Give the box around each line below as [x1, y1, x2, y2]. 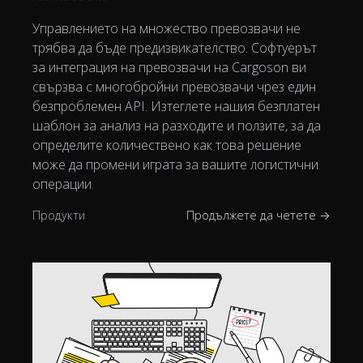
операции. [32, 174, 94, 193]
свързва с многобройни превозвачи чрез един [32, 77, 316, 96]
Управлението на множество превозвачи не [32, 19, 301, 37]
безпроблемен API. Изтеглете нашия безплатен [32, 96, 320, 115]
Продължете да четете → [186, 207, 331, 223]
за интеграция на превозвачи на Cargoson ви [32, 58, 306, 76]
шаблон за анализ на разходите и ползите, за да [32, 116, 321, 135]
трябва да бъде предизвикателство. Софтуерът [32, 38, 317, 57]
